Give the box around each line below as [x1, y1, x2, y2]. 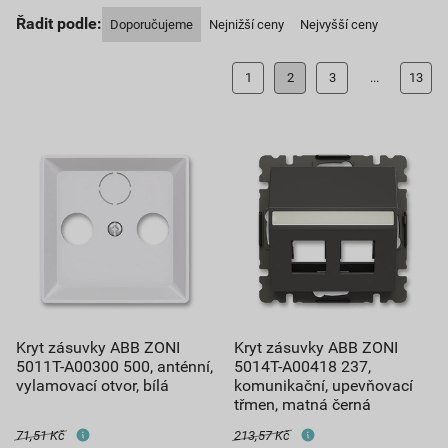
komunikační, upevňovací [234, 375, 413, 395]
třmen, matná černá [234, 394, 371, 414]
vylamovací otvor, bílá [16, 375, 169, 395]
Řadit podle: [16, 13, 102, 33]
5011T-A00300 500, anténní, [16, 356, 213, 376]
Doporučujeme [110, 16, 193, 32]
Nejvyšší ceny [300, 16, 378, 32]
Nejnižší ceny [209, 16, 284, 32]
